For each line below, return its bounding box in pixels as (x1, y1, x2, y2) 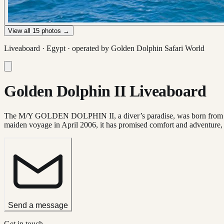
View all (8, 27, 32, 34)
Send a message (8, 200, 68, 209)
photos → (39, 27, 69, 34)
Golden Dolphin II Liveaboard (4, 82, 206, 100)
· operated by (65, 44, 111, 52)
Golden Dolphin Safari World (111, 44, 204, 52)
